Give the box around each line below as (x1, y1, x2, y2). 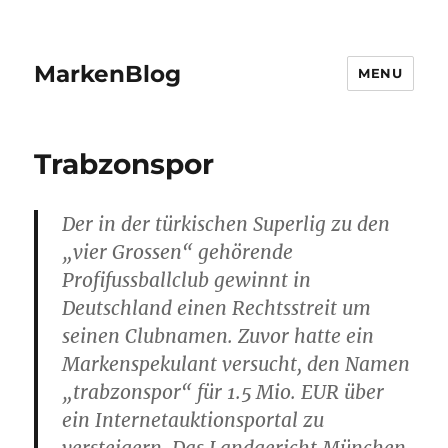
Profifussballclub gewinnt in (62, 268, 312, 292)
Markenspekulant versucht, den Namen (62, 352, 411, 376)
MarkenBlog (34, 59, 182, 88)
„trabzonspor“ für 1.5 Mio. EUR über (62, 380, 385, 404)
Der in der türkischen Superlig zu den (62, 212, 391, 236)
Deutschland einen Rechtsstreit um (62, 296, 372, 320)
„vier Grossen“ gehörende (62, 240, 294, 264)
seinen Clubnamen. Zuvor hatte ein (62, 324, 375, 348)
